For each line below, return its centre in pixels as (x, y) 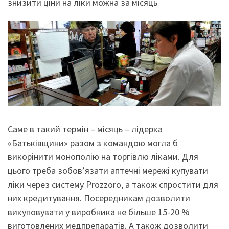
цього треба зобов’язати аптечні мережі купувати (108, 171)
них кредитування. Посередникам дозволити (99, 198)
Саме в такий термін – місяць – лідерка (85, 129)
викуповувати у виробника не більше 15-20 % (99, 212)
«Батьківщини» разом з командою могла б (93, 143)
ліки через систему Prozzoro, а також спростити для (113, 185)
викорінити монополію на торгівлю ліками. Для (103, 157)
